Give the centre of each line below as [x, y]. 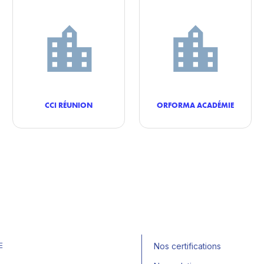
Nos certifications [187, 246]
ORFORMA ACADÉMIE [195, 105]
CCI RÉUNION [69, 105]
